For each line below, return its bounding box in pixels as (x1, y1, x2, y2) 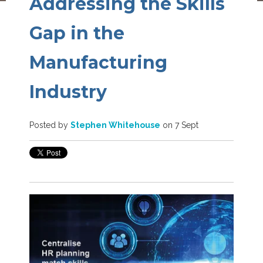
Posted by (29, 120, 68, 130)
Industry (29, 81, 107, 103)
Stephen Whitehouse (70, 120, 160, 130)
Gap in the (29, 22, 124, 44)
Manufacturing (29, 52, 167, 73)
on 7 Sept (160, 120, 198, 130)
